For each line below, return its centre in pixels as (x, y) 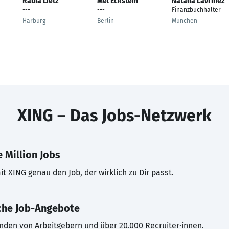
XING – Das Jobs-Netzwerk (114, 116)
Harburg (34, 21)
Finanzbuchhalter (196, 10)
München (185, 21)
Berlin (106, 21)
